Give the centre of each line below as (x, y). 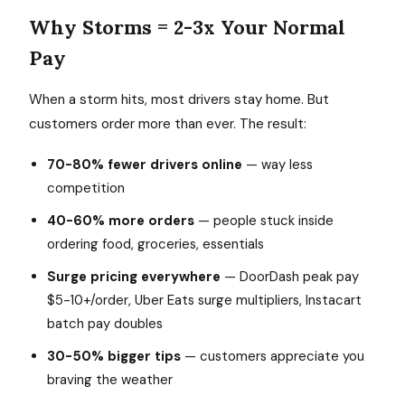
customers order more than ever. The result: (168, 124)
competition (86, 188)
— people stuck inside (264, 221)
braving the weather (110, 380)
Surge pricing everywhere (134, 277)
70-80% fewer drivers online (145, 165)
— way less (278, 165)
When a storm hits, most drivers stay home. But (179, 99)
